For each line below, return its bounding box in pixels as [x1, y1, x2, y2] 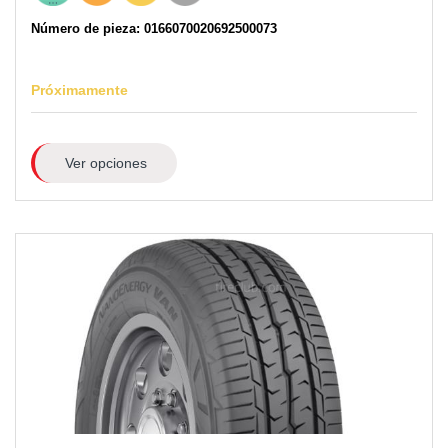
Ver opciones [64, 154, 147, 171]
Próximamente [31, 81, 128, 98]
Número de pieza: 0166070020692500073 [31, 20, 277, 36]
